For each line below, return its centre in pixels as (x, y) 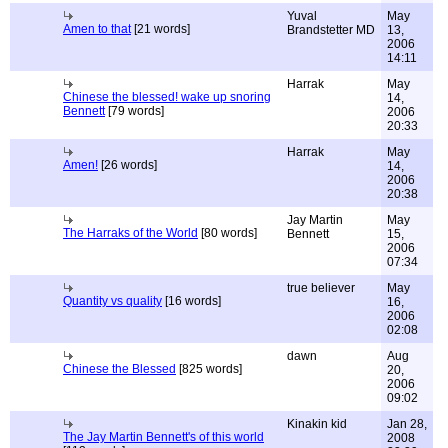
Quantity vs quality (112, 301)
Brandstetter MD (331, 30)
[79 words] (134, 111)
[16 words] (191, 301)
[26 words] (127, 165)
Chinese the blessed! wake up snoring (167, 97)
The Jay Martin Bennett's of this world (163, 437)
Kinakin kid (317, 424)
